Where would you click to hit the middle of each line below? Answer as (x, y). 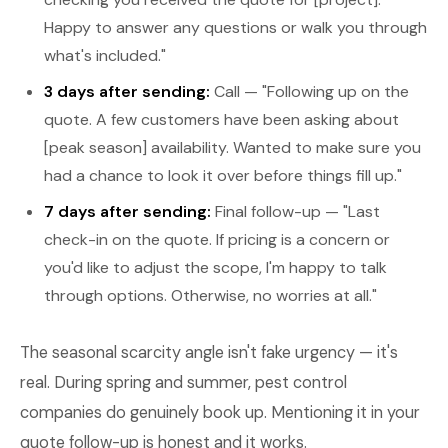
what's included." (105, 55)
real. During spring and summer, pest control (183, 382)
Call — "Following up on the (309, 91)
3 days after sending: (127, 91)
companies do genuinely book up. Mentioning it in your (220, 412)
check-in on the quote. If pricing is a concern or (217, 239)
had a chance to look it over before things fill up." (223, 175)
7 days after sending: (127, 211)
